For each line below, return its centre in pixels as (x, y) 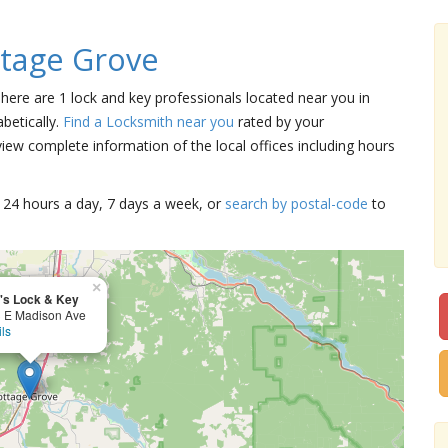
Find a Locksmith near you (148, 121)
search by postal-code (296, 203)
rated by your (279, 121)
